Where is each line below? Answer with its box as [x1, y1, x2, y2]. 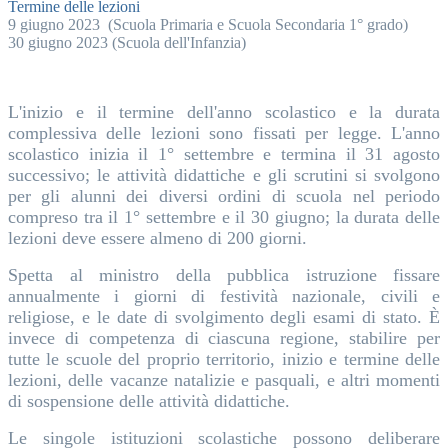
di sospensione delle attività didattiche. [8, 390, 290, 411]
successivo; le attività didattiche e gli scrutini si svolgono [8, 164, 440, 185]
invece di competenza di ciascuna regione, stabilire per [8, 327, 440, 348]
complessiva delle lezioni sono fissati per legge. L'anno [8, 122, 440, 143]
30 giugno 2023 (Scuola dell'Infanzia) [8, 33, 246, 51]
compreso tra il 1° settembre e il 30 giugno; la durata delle [8, 206, 440, 227]
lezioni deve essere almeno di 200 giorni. [8, 227, 307, 248]
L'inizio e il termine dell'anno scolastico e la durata [8, 101, 440, 122]
